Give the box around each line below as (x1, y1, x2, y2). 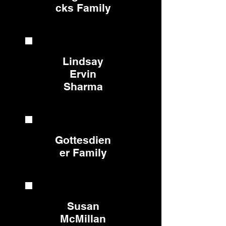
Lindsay (63, 55, 103, 68)
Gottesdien (55, 134, 111, 146)
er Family (59, 146, 107, 159)
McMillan (60, 212, 106, 225)
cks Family (55, 2, 111, 14)
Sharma (63, 80, 103, 93)
